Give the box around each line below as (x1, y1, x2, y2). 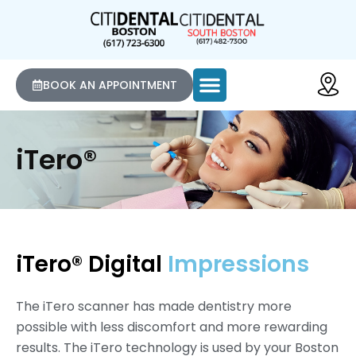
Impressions (168, 249, 309, 281)
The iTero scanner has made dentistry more (16, 297, 292, 316)
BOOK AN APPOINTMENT (43, 77, 177, 94)
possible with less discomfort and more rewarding (16, 318, 327, 337)
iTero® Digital (16, 249, 168, 281)
